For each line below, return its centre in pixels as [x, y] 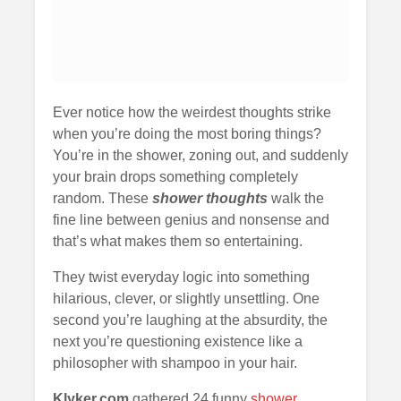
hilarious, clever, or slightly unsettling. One [186, 298]
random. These [102, 198]
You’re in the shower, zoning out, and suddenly [200, 155]
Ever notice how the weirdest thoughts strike [192, 112]
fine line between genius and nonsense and [191, 219]
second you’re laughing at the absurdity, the [190, 320]
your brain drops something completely [175, 176]
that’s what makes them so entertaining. [178, 241]
